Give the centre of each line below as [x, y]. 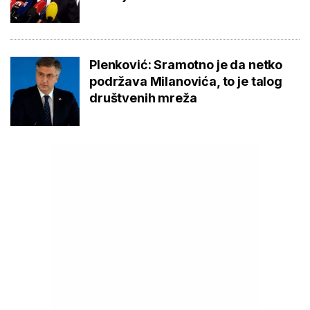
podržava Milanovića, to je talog [186, 81]
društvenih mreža [143, 98]
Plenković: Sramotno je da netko [186, 64]
